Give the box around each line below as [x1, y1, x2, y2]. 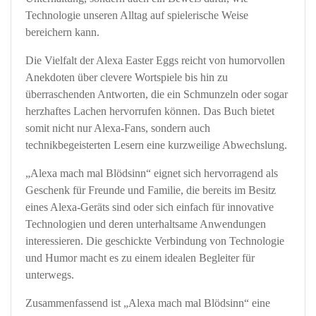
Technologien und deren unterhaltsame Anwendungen [25, 217, 266, 230]
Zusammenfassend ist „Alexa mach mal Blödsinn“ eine [25, 296, 270, 309]
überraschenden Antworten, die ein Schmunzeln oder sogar [25, 87, 288, 100]
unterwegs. [25, 268, 74, 281]
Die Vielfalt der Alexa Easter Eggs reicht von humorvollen [25, 54, 285, 66]
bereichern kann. [25, 25, 99, 38]
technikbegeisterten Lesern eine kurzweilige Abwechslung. [25, 138, 287, 151]
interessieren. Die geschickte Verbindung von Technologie [25, 234, 284, 247]
